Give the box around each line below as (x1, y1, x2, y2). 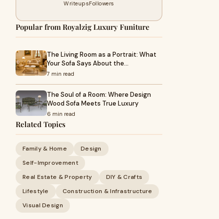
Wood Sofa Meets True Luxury (47, 99, 138, 108)
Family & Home (22, 145, 67, 153)
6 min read (47, 110, 75, 117)
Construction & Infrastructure (62, 187, 153, 195)
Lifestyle (22, 187, 49, 195)
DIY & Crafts (106, 173, 143, 181)
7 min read (47, 70, 74, 77)
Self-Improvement (22, 159, 78, 167)
